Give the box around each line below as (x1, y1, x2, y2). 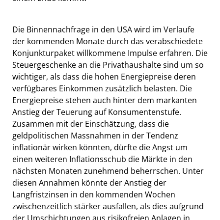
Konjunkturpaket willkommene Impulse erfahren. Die (12, 48, 208, 59)
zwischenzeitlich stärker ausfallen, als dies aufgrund (12, 201, 204, 212)
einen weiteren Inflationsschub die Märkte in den (12, 154, 192, 165)
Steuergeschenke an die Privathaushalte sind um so (12, 59, 204, 71)
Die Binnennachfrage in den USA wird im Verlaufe (12, 24, 194, 35)
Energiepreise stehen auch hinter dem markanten (12, 95, 197, 106)
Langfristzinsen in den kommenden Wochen (12, 189, 175, 200)
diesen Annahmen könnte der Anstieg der (12, 177, 166, 189)
